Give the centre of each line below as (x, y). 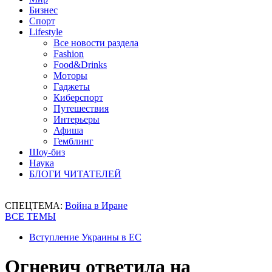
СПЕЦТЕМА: (35, 206)
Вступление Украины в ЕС (85, 237)
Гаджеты (72, 87)
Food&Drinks (80, 65)
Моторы (70, 76)
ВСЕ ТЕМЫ (30, 216)
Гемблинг (73, 141)
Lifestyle (46, 32)
